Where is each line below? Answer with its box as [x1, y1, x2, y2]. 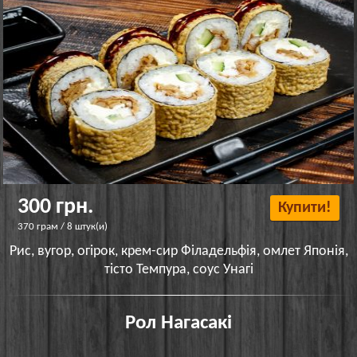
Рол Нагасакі [125, 312, 232, 333]
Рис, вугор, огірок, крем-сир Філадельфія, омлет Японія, [9, 243, 348, 259]
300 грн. [18, 195, 94, 218]
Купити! [277, 199, 331, 216]
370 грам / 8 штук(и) [18, 221, 108, 232]
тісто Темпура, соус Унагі [104, 261, 253, 277]
